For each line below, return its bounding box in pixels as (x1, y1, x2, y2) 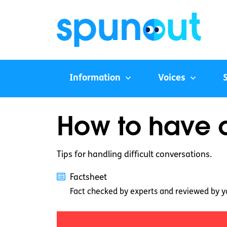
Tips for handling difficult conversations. (57, 150, 212, 160)
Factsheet (70, 173, 107, 182)
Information (69, 73, 121, 84)
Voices (158, 73, 185, 84)
